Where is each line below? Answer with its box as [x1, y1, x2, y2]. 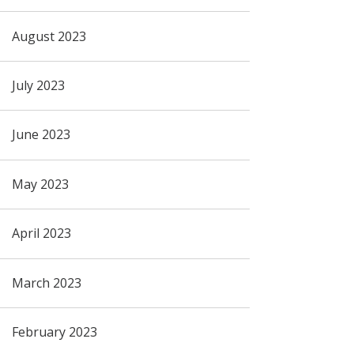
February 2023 [11, 323, 97, 341]
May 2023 [11, 175, 69, 193]
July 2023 [11, 76, 65, 94]
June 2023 [11, 126, 70, 144]
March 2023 [11, 273, 81, 292]
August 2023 [11, 27, 86, 45]
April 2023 [11, 224, 71, 243]
